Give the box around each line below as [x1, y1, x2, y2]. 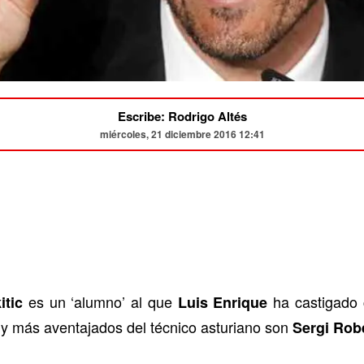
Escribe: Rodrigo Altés [117, 107, 247, 126]
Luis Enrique [177, 292, 268, 314]
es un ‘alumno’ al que [23, 291, 178, 313]
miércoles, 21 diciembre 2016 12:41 [99, 127, 265, 142]
